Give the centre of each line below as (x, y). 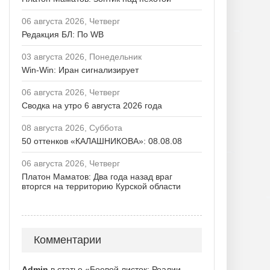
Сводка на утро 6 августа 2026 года (92, 105)
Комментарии (67, 240)
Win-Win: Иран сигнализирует (80, 70)
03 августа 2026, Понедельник (82, 57)
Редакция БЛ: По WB (63, 34)
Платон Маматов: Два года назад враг (97, 177)
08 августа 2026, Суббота (72, 128)
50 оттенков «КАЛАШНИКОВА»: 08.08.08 (102, 141)
